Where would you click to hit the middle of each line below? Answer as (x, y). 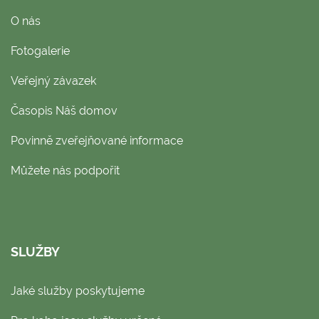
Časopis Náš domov (64, 110)
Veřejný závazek (53, 80)
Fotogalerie (40, 51)
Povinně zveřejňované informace (97, 140)
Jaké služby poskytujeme (78, 291)
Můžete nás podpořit (65, 170)
